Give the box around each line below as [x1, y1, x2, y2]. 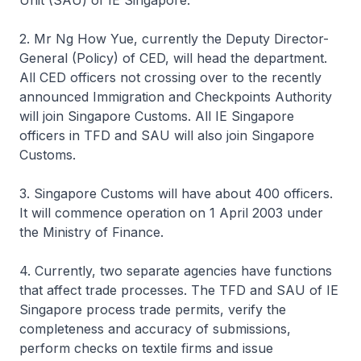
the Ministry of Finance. [19, 224, 164, 240]
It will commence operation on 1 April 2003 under [19, 205, 323, 221]
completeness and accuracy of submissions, [19, 321, 291, 337]
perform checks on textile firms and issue [19, 340, 273, 356]
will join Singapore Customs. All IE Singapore [19, 108, 294, 124]
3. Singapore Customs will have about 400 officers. [19, 185, 333, 201]
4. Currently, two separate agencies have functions [19, 263, 332, 279]
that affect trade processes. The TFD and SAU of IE [19, 282, 338, 298]
